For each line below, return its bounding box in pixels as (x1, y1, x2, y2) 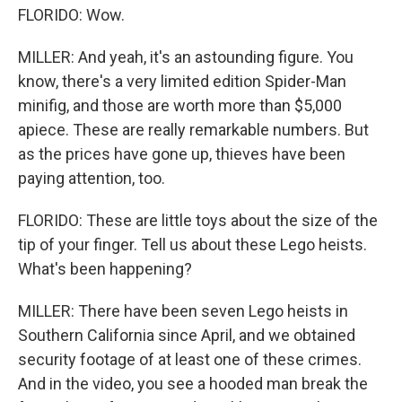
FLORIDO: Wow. (18, 5, 125, 24)
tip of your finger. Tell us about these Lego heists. (18, 235, 367, 254)
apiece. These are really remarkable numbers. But (18, 120, 369, 139)
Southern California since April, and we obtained (18, 326, 355, 345)
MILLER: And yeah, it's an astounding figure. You (18, 48, 354, 66)
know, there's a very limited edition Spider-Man (18, 72, 346, 91)
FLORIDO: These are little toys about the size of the (18, 211, 378, 230)
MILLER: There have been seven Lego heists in (18, 301, 348, 320)
